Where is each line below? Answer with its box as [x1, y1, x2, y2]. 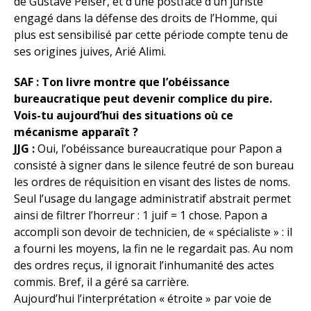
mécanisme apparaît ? [14, 124, 138, 140]
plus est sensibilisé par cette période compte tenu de [14, 27, 288, 42]
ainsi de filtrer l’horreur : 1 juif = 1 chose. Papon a [14, 208, 267, 223]
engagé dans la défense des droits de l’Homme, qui [14, 10, 277, 26]
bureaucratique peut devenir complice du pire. [14, 91, 272, 106]
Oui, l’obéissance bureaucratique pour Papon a [35, 141, 282, 156]
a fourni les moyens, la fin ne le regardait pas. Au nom [14, 241, 293, 256]
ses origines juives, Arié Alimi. [14, 44, 166, 59]
